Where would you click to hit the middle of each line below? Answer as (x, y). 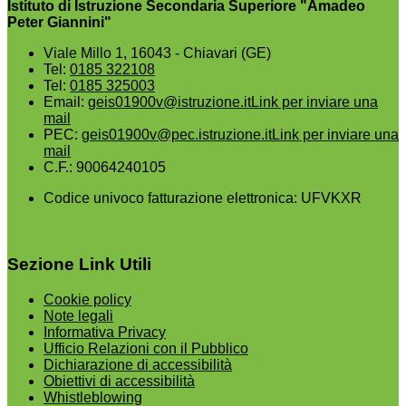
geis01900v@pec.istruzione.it (177, 135)
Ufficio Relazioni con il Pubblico (146, 348)
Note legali (78, 315)
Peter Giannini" (59, 23)
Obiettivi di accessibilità (119, 381)
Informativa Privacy (105, 332)
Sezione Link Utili (79, 265)
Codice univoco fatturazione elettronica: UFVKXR (203, 198)
